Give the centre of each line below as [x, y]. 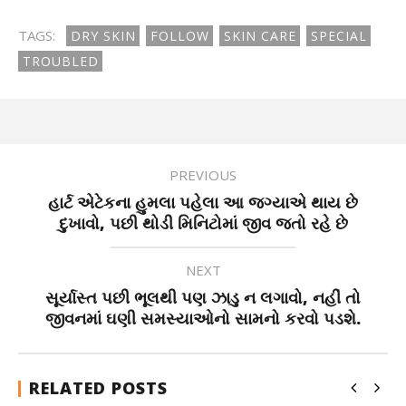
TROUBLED [61, 61]
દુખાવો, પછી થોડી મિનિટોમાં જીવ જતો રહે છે [203, 223]
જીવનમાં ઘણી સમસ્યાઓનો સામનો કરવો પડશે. [203, 318]
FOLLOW [180, 36]
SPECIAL [339, 36]
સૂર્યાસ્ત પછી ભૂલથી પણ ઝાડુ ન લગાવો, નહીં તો [203, 297]
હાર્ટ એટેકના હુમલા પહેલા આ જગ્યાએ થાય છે [203, 202]
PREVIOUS [203, 175]
